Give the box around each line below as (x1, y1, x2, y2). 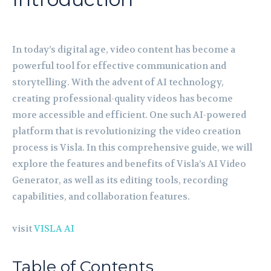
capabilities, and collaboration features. (12, 190, 190, 203)
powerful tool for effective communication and (12, 59, 226, 72)
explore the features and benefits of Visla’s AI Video (12, 157, 246, 170)
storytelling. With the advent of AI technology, (12, 76, 224, 88)
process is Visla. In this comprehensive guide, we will (12, 141, 252, 154)
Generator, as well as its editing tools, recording (12, 174, 229, 186)
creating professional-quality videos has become (12, 92, 233, 105)
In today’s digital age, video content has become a (12, 43, 235, 56)
